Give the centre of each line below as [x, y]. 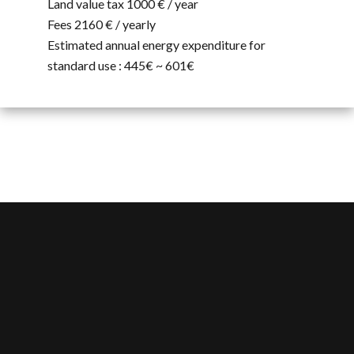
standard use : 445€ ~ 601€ [121, 66]
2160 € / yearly [115, 24]
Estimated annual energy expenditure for [156, 45]
